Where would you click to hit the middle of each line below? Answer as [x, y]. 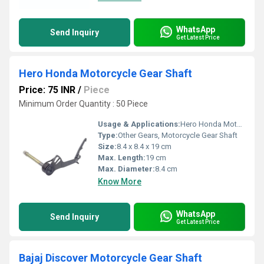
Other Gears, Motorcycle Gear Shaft [178, 135]
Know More [120, 181]
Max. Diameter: [126, 169]
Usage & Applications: [139, 124]
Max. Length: [122, 158]
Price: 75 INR [47, 90]
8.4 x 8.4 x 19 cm [144, 146]
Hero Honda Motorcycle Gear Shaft [105, 73]
